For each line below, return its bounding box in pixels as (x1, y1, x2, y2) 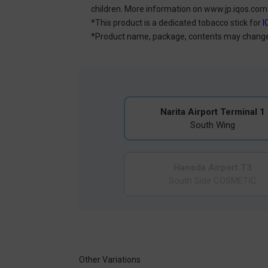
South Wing (190, 119, 236, 130)
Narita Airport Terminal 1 (160, 106, 266, 117)
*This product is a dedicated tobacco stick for (91, 17, 263, 28)
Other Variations (79, 254, 141, 264)
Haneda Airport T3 (173, 162, 252, 173)
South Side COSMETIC (169, 175, 257, 186)
